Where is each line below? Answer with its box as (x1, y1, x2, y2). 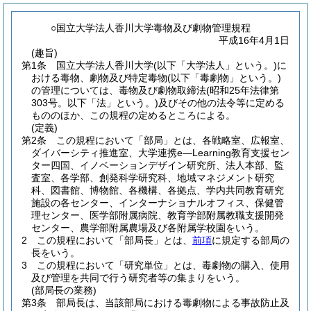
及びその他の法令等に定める (158, 97, 285, 108)
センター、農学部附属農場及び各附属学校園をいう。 (31, 222, 264, 233)
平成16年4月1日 (219, 35, 289, 46)
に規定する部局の (212, 235, 289, 246)
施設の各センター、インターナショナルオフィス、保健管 (31, 197, 284, 208)
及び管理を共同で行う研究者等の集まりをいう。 (31, 272, 245, 283)
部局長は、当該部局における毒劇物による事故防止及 (56, 297, 289, 308)
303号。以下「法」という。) (31, 97, 158, 108)
